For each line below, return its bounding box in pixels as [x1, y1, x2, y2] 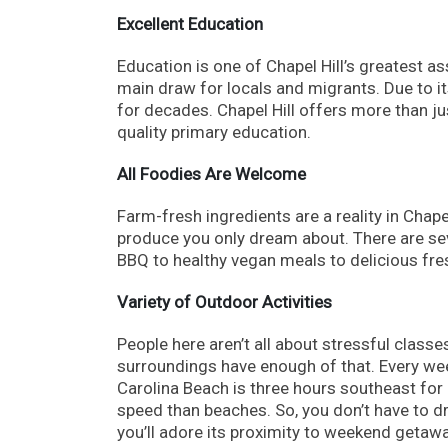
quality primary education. [117, 121, 311, 142]
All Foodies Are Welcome [117, 163, 306, 184]
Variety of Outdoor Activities [117, 291, 332, 312]
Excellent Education [117, 13, 263, 34]
